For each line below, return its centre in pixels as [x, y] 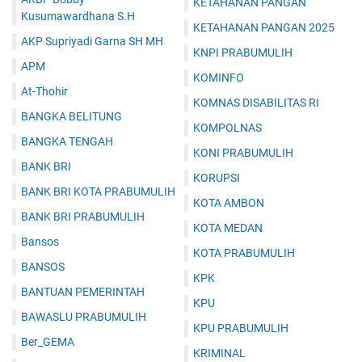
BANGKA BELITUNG [72, 117]
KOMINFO [219, 78]
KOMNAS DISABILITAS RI [256, 103]
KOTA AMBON [229, 203]
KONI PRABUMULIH [243, 153]
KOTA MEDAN [228, 228]
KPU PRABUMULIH [241, 328]
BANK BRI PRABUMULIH [83, 217]
